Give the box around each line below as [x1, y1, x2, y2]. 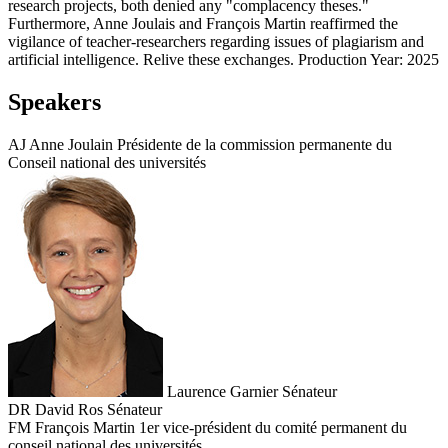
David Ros [35, 400, 103, 418]
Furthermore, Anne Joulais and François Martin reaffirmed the [8, 14, 398, 32]
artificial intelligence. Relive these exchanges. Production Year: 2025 [8, 50, 439, 68]
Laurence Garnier [167, 382, 278, 400]
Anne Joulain [29, 135, 113, 153]
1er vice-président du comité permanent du [139, 418, 407, 436]
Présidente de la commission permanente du [117, 135, 392, 153]
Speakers [8, 88, 101, 115]
